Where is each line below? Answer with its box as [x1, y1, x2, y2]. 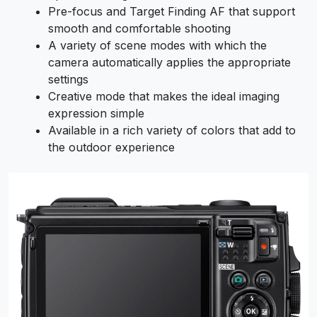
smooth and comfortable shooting [48, 21, 231, 35]
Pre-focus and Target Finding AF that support [48, 4, 295, 18]
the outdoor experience [48, 139, 175, 154]
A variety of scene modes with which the [48, 38, 267, 52]
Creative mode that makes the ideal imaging [48, 88, 279, 103]
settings [48, 71, 88, 86]
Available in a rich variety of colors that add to [48, 122, 296, 137]
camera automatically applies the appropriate [48, 54, 291, 69]
